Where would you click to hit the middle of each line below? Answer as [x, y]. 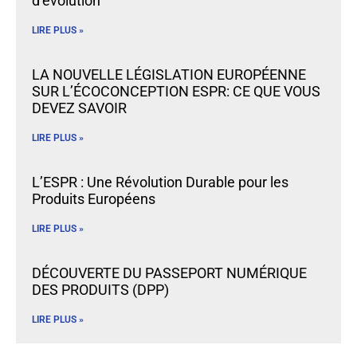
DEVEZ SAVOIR [79, 108]
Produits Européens [94, 199]
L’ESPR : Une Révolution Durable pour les [160, 182]
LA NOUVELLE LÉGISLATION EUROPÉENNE [169, 75]
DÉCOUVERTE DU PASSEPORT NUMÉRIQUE [169, 273]
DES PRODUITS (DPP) [100, 290]
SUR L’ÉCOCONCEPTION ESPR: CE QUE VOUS [176, 92]
